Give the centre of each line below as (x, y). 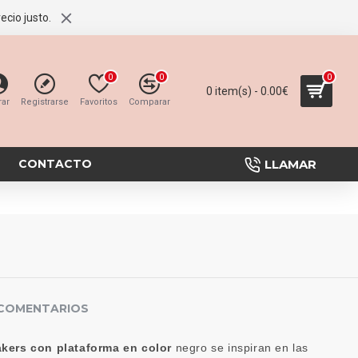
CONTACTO (55, 164)
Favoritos (99, 102)
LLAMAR (290, 164)
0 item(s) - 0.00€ (247, 91)
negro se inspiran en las (242, 348)
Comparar (149, 102)
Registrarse (45, 102)
